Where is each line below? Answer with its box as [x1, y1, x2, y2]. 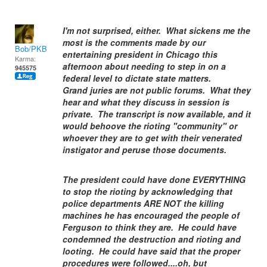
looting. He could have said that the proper [63, 245, 240, 257]
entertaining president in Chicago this [63, 48, 218, 60]
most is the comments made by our [63, 36, 206, 48]
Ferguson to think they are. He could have [63, 221, 237, 233]
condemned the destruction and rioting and [63, 233, 241, 245]
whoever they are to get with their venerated [63, 132, 242, 144]
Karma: [15, 54, 36, 63]
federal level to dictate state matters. [63, 72, 213, 84]
